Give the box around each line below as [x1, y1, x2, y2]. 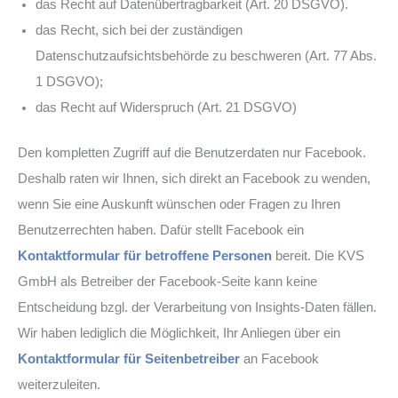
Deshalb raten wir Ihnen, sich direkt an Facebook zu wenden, [18, 171, 370, 186]
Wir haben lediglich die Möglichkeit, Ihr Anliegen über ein [18, 325, 340, 340]
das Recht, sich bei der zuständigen [36, 22, 243, 37]
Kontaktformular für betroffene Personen [18, 248, 272, 263]
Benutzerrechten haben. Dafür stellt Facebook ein [18, 222, 304, 237]
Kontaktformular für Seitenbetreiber [18, 351, 240, 366]
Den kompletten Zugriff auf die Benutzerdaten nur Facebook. [18, 145, 366, 160]
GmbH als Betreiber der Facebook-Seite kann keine [18, 274, 317, 289]
